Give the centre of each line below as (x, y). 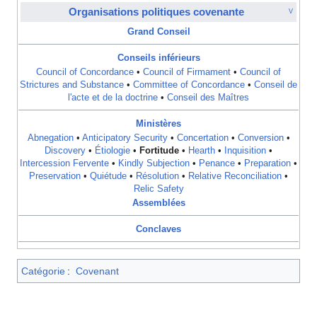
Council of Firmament (187, 73)
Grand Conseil (158, 32)
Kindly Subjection (154, 164)
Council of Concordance (85, 73)
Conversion (260, 138)
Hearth (202, 151)
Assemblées (158, 203)
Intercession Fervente (64, 164)
